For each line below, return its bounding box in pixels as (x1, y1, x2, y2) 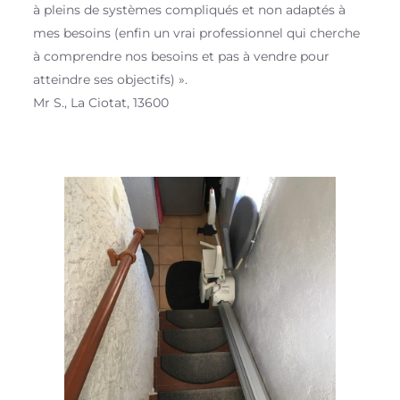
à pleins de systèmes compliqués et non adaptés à (33, 2, 346, 18)
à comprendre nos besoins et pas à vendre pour (33, 48, 330, 64)
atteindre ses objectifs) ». (33, 71, 188, 87)
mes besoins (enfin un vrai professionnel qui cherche (33, 25, 361, 41)
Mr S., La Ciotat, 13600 (33, 95, 170, 111)
